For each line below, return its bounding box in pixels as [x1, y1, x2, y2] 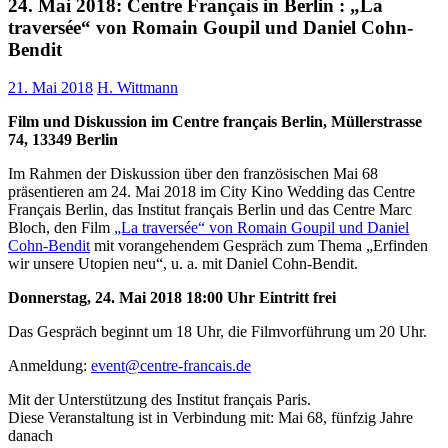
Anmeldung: [8, 357, 91, 375]
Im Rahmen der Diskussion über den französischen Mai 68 [8, 165, 378, 183]
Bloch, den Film [8, 219, 114, 237]
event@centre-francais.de [91, 357, 251, 375]
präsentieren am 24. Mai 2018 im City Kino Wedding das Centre [8, 183, 415, 201]
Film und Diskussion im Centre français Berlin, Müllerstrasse [8, 113, 422, 131]
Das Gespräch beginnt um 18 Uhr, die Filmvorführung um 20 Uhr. [8, 323, 427, 341]
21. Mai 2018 [8, 79, 93, 97]
